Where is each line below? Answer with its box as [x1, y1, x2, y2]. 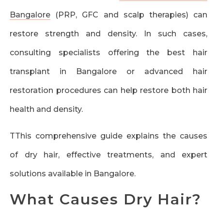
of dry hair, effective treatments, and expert [10, 150, 207, 160]
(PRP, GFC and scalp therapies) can [50, 10, 207, 20]
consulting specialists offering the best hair [10, 48, 207, 58]
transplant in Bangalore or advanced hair [10, 67, 207, 77]
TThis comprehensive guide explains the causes [10, 131, 207, 141]
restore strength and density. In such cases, [10, 29, 207, 39]
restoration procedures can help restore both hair [10, 86, 207, 95]
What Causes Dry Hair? [10, 190, 201, 209]
